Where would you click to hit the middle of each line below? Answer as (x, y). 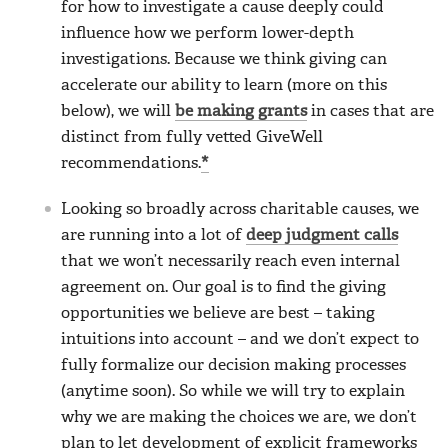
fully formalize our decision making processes (233, 365)
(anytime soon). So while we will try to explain (233, 391)
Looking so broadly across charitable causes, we (240, 209)
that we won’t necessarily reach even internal (230, 261)
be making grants (241, 111)
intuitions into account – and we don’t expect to (240, 339)
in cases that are (370, 111)
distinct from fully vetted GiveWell (192, 137)
